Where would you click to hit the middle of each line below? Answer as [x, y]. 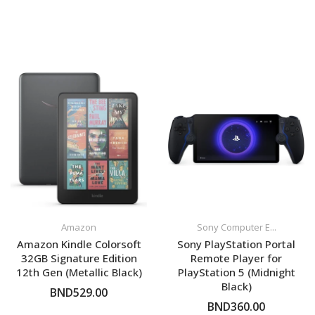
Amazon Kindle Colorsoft [79, 244]
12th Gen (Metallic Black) [79, 272]
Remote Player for [236, 258]
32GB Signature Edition [79, 258]
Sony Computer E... [236, 227]
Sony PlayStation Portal [236, 244]
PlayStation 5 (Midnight [236, 272]
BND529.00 [79, 293]
